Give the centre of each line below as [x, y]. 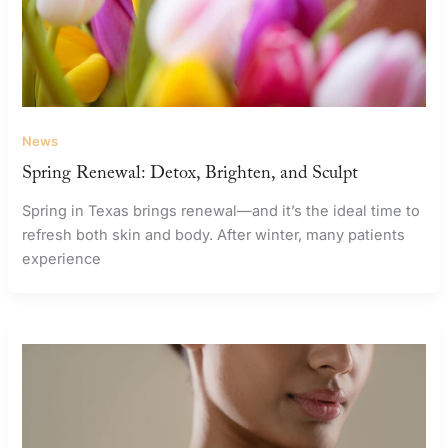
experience [62, 258]
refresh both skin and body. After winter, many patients [214, 234]
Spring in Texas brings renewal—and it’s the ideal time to [221, 210]
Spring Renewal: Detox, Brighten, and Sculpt [190, 176]
